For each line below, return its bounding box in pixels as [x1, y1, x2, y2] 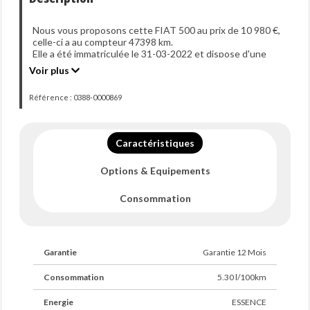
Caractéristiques [116, 137, 194, 149]
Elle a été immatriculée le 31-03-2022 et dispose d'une [33, 48, 266, 60]
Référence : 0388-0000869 [29, 93, 122, 102]
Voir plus [29, 64, 71, 76]
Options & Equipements [100, 165, 210, 176]
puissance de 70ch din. [33, 60, 130, 71]
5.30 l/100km [217, 272, 266, 282]
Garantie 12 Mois [203, 247, 266, 257]
